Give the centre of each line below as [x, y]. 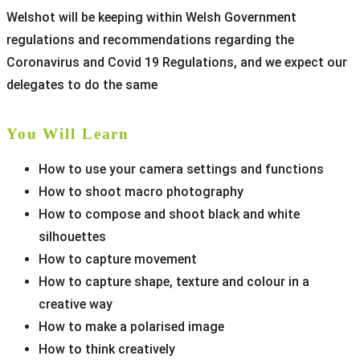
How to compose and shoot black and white [169, 214]
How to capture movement [118, 259]
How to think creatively [107, 349]
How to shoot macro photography [141, 191]
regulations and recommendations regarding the [150, 40]
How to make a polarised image [131, 326]
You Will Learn [68, 134]
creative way [76, 304]
